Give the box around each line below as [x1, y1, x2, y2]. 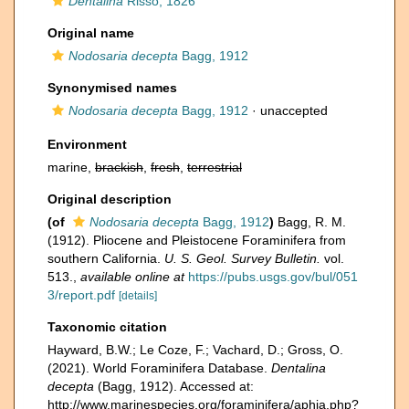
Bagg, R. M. [278, 215, 346, 229]
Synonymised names [47, 80, 177, 95]
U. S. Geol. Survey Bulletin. [164, 251, 320, 266]
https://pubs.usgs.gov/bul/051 [188, 269, 358, 284]
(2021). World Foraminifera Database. [47, 361, 271, 375]
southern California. [47, 251, 164, 266]
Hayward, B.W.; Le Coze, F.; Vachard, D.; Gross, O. [47, 342, 343, 357]
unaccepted [260, 103, 328, 118]
